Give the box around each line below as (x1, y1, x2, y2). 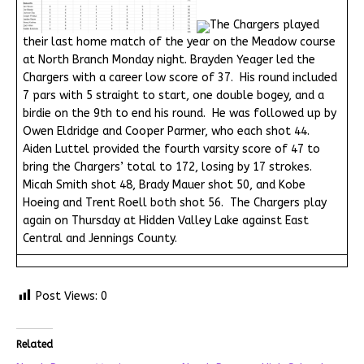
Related (16, 338, 53, 350)
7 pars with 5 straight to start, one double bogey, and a (23, 89, 324, 103)
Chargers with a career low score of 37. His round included (23, 71, 337, 85)
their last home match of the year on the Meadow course (23, 35, 336, 50)
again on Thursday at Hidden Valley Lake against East (23, 214, 309, 228)
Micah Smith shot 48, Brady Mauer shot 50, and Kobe (23, 178, 305, 193)
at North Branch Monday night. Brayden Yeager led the (23, 53, 315, 67)
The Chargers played (210, 17, 319, 32)
